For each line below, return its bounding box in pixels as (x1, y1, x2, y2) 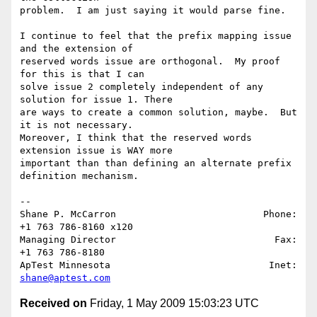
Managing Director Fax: (20, 234, 297, 246)
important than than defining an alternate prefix (20, 158, 292, 169)
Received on (20, 297, 87, 310)
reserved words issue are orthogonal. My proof (20, 56, 280, 67)
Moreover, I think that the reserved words (20, 132, 252, 144)
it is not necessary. (20, 120, 144, 131)
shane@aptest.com (20, 272, 110, 284)
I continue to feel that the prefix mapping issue (20, 30, 292, 42)
